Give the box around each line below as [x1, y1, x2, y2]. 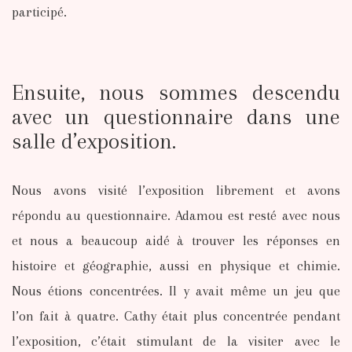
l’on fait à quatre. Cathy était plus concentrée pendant [12, 307, 340, 324]
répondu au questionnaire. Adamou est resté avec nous [12, 207, 340, 223]
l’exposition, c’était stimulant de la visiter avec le [12, 332, 340, 349]
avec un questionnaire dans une [12, 104, 340, 130]
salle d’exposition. [12, 128, 176, 154]
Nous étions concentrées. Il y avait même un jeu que [12, 282, 340, 299]
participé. [12, 3, 67, 20]
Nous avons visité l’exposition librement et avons [12, 181, 340, 198]
